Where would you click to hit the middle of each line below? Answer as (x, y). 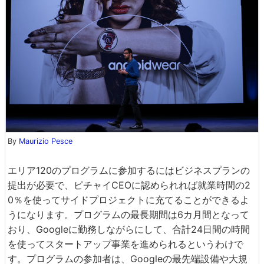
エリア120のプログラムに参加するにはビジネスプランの (129, 170)
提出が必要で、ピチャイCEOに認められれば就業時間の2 (129, 185)
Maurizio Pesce (46, 141)
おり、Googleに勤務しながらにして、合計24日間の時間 (129, 229)
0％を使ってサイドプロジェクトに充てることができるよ (128, 199)
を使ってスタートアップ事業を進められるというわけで (126, 244)
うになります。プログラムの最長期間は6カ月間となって (128, 214)
